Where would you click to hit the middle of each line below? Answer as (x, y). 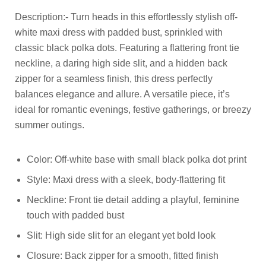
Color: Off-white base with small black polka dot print (137, 159)
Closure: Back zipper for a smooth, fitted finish (123, 255)
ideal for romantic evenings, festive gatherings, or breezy (133, 109)
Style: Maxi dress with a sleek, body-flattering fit (126, 179)
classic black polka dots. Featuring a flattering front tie (127, 47)
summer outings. (50, 125)
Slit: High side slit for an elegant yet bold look (121, 235)
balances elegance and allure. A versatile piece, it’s (122, 94)
